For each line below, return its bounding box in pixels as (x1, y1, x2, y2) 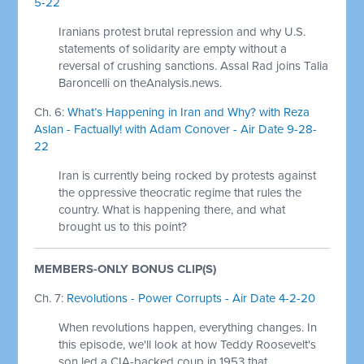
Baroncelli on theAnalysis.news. (58, 75, 223, 90)
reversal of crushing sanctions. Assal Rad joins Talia (58, 58, 329, 73)
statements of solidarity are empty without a (58, 41, 288, 56)
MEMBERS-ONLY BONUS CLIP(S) (34, 261, 217, 276)
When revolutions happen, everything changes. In (58, 319, 318, 335)
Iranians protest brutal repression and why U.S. (58, 24, 306, 39)
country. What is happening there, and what (58, 201, 286, 217)
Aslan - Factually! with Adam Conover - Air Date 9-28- (34, 121, 318, 136)
